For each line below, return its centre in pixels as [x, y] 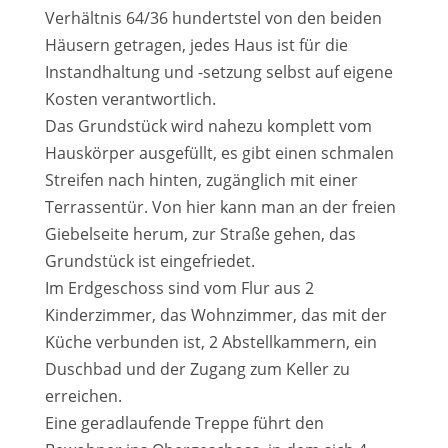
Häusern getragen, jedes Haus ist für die [196, 45]
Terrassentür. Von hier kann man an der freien [220, 207]
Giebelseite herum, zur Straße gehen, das [200, 234]
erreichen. [83, 396]
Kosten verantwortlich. [130, 99]
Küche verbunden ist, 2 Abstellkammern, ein [210, 342]
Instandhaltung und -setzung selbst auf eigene [218, 72]
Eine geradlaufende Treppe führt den [184, 423]
